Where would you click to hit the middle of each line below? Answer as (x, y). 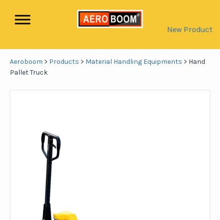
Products (64, 62)
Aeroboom (26, 62)
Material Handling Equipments (134, 62)
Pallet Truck (29, 72)
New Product (190, 29)
